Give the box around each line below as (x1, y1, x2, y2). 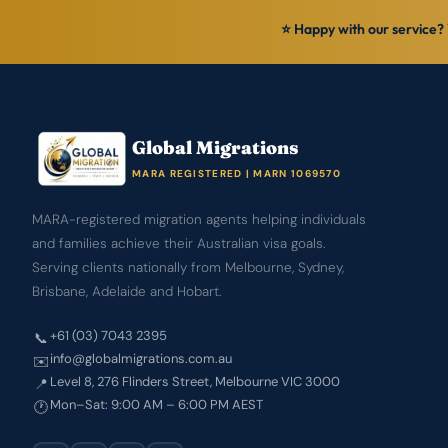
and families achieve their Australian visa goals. (32, 235, 326, 252)
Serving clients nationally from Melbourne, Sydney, (32, 259, 344, 276)
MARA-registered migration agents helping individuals (32, 211, 366, 228)
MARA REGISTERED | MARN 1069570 (132, 167, 341, 180)
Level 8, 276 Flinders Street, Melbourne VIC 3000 (50, 373, 340, 390)
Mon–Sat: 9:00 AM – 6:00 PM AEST (50, 396, 263, 413)
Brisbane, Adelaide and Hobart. (32, 283, 222, 300)
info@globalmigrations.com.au (50, 350, 232, 367)
